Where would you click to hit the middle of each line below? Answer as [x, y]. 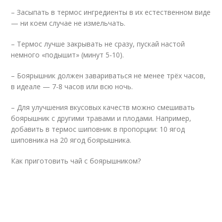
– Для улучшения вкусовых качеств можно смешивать [103, 107]
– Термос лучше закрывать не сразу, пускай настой [98, 44]
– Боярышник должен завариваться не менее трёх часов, [109, 76]
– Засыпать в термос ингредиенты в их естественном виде [111, 12]
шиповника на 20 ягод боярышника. [71, 140]
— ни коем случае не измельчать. [68, 23]
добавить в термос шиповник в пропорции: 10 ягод [98, 129]
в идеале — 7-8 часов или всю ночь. [72, 86]
